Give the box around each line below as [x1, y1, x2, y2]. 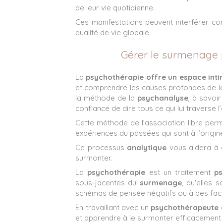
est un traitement [149, 167, 215, 177]
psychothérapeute [151, 202, 219, 212]
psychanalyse [137, 93, 189, 103]
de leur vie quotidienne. [75, 2, 155, 12]
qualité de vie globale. [75, 27, 151, 37]
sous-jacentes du [75, 177, 140, 187]
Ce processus [75, 142, 124, 152]
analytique [124, 142, 166, 152]
